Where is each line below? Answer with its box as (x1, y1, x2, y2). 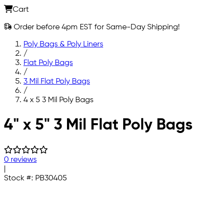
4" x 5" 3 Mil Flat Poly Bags (4, 117, 193, 133)
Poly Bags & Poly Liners (23, 40, 103, 48)
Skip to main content (3, 112, 78, 121)
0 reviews (4, 155, 37, 164)
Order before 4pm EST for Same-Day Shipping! (12, 23, 180, 31)
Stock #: (4, 174, 35, 182)
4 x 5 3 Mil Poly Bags (23, 96, 93, 104)
